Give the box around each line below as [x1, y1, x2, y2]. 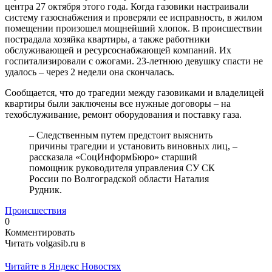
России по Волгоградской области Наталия [29, 173, 209, 184]
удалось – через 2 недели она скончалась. [5, 66, 174, 77]
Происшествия [5, 205, 66, 216]
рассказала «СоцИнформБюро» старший [29, 151, 197, 162]
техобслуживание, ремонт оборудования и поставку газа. [5, 109, 242, 120]
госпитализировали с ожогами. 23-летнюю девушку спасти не [5, 55, 263, 66]
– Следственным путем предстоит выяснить [29, 129, 212, 140]
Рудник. [29, 184, 62, 195]
